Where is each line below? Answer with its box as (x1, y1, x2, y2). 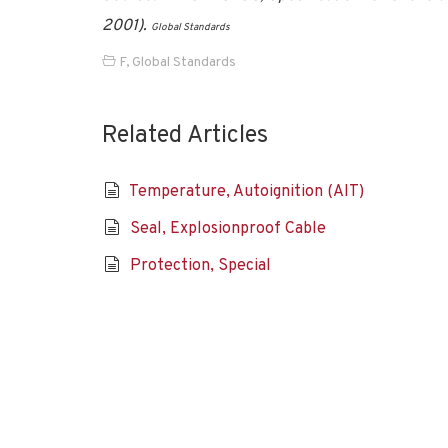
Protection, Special (129, 256, 271, 276)
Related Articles (102, 121, 268, 151)
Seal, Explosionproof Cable (129, 219, 326, 239)
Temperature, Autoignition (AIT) (128, 182, 364, 202)
